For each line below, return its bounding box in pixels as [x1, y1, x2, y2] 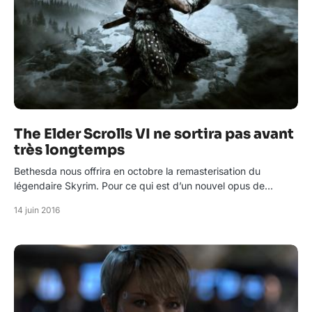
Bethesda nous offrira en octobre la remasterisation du [14, 165, 260, 178]
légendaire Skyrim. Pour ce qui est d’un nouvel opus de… [14, 180, 273, 192]
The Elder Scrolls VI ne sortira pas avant [14, 125, 294, 143]
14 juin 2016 [14, 205, 60, 216]
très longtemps [14, 141, 125, 159]
